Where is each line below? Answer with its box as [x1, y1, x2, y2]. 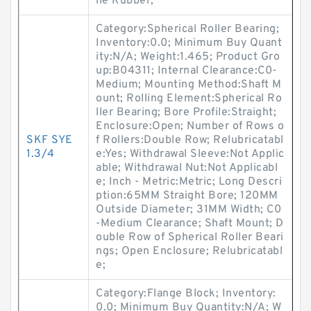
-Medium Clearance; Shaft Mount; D [96, 217, 284, 230]
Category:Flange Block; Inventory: [96, 287, 276, 301]
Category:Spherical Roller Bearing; [96, 22, 279, 36]
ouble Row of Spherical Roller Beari [96, 230, 284, 244]
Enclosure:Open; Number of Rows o [96, 119, 284, 133]
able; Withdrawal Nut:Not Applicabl [96, 161, 278, 175]
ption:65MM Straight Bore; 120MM [96, 189, 278, 203]
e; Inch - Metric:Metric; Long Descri [96, 175, 282, 189]
